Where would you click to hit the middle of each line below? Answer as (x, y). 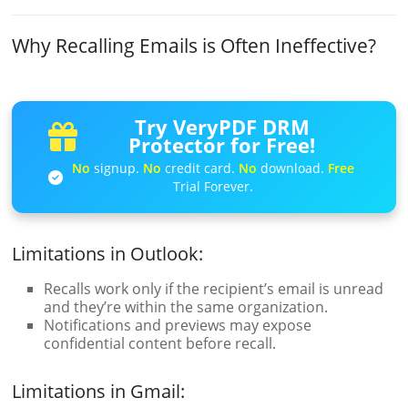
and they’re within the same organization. (186, 307)
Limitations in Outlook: (108, 254)
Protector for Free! (222, 146)
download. (293, 168)
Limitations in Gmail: (99, 392)
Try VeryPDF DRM (222, 127)
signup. (117, 168)
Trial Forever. (214, 186)
